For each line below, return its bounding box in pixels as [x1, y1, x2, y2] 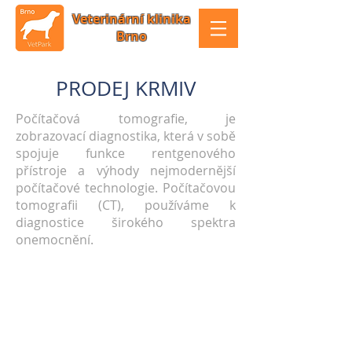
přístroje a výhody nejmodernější [16, 162, 236, 179]
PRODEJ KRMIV [56, 75, 196, 102]
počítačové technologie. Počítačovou [16, 179, 236, 196]
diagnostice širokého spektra [16, 214, 236, 231]
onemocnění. [16, 231, 93, 248]
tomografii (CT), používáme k [16, 196, 236, 214]
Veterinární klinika [72, 10, 191, 27]
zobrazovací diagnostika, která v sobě [16, 127, 236, 145]
